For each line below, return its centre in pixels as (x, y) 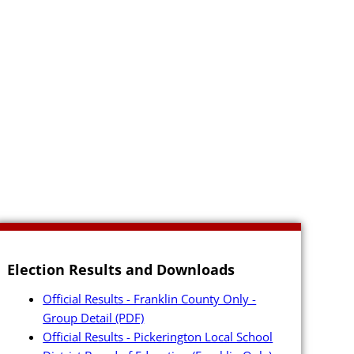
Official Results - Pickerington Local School (158, 337)
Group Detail (79, 318)
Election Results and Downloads (121, 269)
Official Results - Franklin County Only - (150, 299)
